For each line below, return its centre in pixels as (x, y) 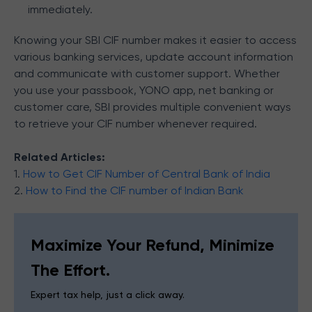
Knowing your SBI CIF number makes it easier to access (155, 40)
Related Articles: (60, 157)
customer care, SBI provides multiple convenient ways (153, 107)
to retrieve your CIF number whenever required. (135, 124)
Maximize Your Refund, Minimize (153, 245)
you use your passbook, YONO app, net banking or (144, 90)
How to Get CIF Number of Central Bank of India (147, 174)
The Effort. (70, 270)
